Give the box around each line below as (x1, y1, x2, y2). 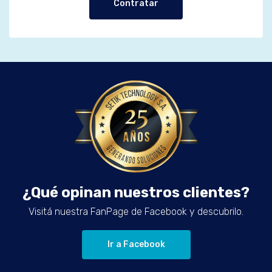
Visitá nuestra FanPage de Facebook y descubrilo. (29, 206, 243, 218)
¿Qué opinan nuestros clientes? (22, 184, 250, 202)
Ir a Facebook (107, 239, 165, 250)
